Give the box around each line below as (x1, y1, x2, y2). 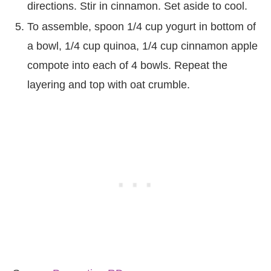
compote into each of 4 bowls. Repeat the (27, 59, 227, 71)
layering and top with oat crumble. (27, 78, 190, 91)
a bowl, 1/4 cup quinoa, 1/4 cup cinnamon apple (27, 39, 258, 52)
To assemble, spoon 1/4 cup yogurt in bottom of (27, 20, 256, 33)
